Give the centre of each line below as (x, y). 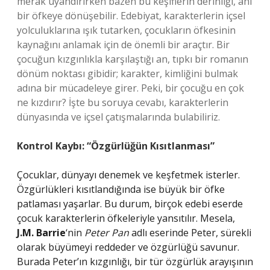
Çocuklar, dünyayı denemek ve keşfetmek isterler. (128, 175)
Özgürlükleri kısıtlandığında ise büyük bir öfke (121, 189)
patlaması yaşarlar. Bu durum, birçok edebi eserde (130, 204)
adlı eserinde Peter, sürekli (190, 233)
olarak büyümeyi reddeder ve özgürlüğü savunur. (128, 247)
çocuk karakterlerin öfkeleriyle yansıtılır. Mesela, (126, 218)
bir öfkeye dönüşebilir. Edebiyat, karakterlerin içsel (131, 16)
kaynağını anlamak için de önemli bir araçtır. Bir (123, 45)
